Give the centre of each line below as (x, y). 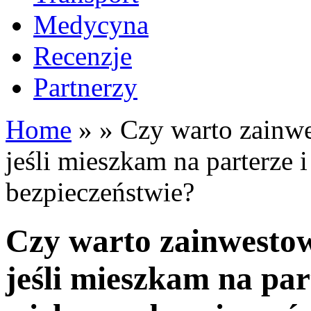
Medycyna (91, 25)
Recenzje (83, 56)
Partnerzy (85, 87)
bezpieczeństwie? (100, 192)
